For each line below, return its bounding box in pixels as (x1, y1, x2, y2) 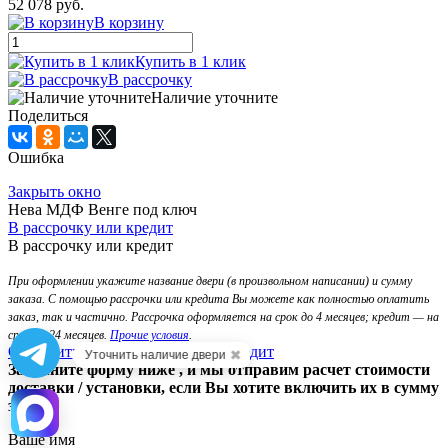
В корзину (94, 13, 164, 31)
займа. (8, 396, 54, 414)
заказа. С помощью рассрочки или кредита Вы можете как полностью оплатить (8, 291, 429, 306)
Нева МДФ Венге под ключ (8, 200, 197, 218)
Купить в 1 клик (135, 52, 246, 70)
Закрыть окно (8, 182, 101, 200)
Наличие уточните (151, 88, 278, 106)
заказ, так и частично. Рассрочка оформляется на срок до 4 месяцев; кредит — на (8, 309, 439, 324)
